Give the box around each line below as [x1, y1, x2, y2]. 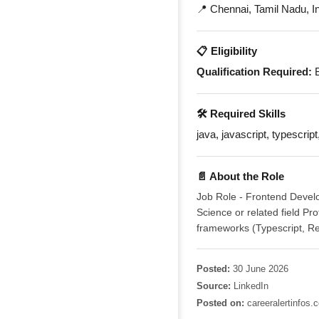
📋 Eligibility [197, 45, 258, 57]
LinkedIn [231, 281, 269, 291]
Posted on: [197, 298, 245, 308]
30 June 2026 [230, 263, 289, 274]
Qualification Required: [197, 66, 313, 78]
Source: [197, 281, 231, 291]
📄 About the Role [197, 170, 285, 182]
